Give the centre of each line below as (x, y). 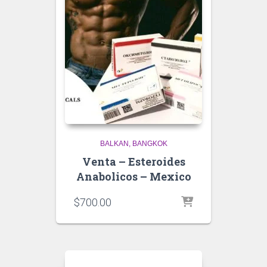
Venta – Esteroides (133, 162)
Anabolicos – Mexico (133, 176)
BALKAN (114, 144)
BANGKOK (150, 144)
